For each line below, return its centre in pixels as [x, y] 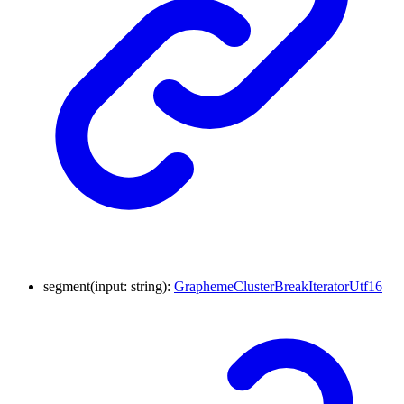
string [147, 287]
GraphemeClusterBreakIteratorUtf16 [278, 287]
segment [67, 287]
